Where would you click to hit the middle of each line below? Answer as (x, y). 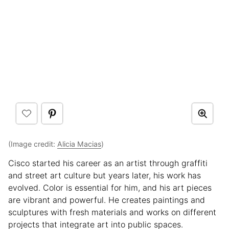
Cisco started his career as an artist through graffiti (108, 163)
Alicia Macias (79, 144)
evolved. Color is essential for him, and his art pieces (110, 188)
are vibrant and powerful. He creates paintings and (107, 200)
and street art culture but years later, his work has (105, 175)
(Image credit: (33, 144)
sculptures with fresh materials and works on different (112, 212)
